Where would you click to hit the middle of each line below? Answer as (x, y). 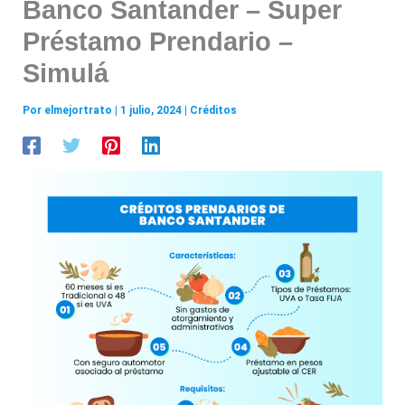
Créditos (214, 111)
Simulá (66, 74)
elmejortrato (80, 111)
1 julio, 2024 (153, 111)
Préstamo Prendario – (158, 42)
